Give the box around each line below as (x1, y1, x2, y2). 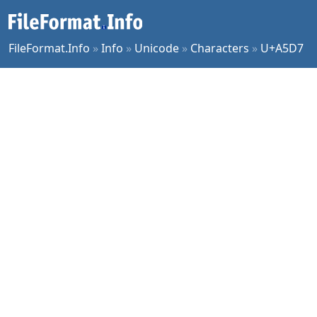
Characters (190, 40, 249, 56)
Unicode (134, 40, 179, 56)
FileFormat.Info (8, 40, 90, 56)
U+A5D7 (260, 40, 304, 56)
